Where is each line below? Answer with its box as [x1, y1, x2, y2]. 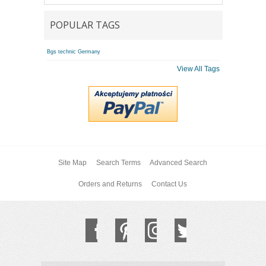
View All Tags [176, 65, 220, 74]
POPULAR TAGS [49, 18, 120, 32]
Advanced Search [150, 159, 208, 167]
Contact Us [151, 180, 187, 189]
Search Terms [96, 159, 141, 167]
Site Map [58, 159, 87, 167]
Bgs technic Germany [46, 49, 100, 55]
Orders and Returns [78, 180, 142, 189]
